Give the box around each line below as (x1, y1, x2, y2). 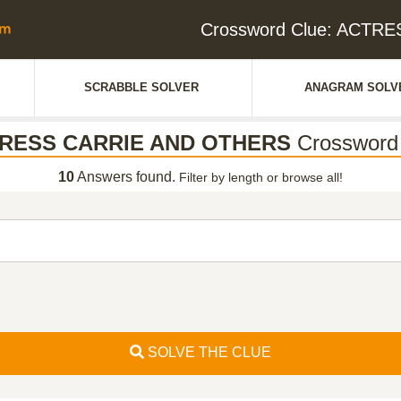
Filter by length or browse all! (179, 170, 343, 184)
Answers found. (74, 169, 179, 184)
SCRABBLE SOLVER (84, 81, 199, 94)
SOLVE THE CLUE (144, 345, 271, 360)
